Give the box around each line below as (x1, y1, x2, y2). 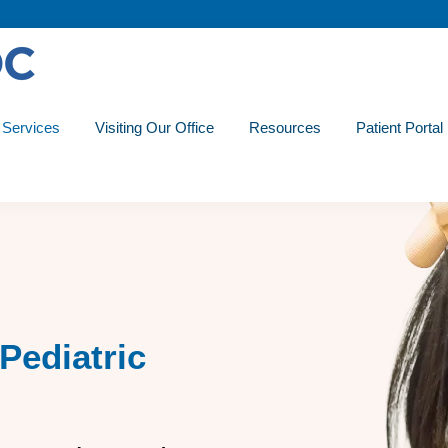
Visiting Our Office (95, 119, 214, 136)
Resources (249, 119, 321, 136)
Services (2, 119, 60, 136)
